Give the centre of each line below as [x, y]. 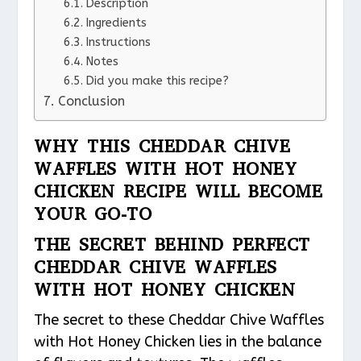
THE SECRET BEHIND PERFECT [172, 245]
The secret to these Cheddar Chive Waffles [179, 320]
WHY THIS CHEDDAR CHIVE [162, 147]
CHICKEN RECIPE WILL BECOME [178, 192]
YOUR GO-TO [93, 214]
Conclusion [91, 102]
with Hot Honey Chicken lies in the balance [178, 342]
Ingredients [116, 23]
